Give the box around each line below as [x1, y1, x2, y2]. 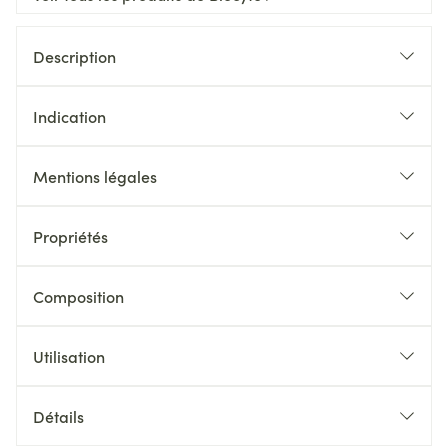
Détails [33, 405, 84, 427]
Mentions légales [33, 165, 157, 187]
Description [33, 45, 116, 67]
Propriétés [33, 225, 108, 247]
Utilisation [33, 345, 105, 367]
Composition [33, 285, 124, 307]
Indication [33, 105, 106, 127]
